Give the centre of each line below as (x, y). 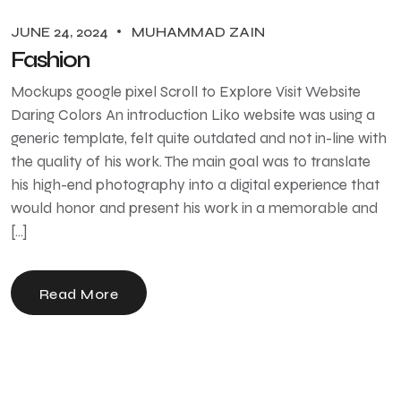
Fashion (50, 60)
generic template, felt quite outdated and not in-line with (199, 138)
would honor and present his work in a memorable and (194, 208)
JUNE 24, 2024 (61, 31)
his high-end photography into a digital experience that (195, 184)
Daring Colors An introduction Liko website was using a (193, 115)
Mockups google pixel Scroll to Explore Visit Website (186, 91)
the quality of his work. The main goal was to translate (191, 161)
